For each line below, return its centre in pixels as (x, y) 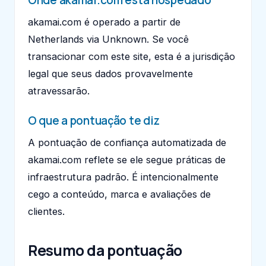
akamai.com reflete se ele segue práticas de (127, 159)
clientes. (46, 211)
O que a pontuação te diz (94, 120)
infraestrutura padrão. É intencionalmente (123, 177)
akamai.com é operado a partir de (104, 22)
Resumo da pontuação (105, 250)
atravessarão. (59, 91)
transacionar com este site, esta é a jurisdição (132, 56)
